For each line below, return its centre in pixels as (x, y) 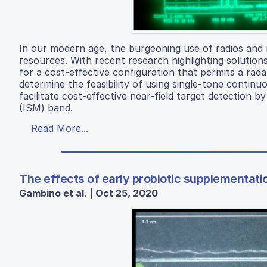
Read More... (60, 128)
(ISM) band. (46, 108)
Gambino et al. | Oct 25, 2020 (89, 193)
